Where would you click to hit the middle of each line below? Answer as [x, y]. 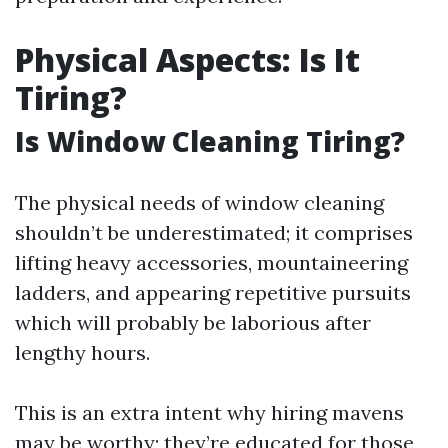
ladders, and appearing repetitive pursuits [213, 292]
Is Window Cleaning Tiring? [210, 141]
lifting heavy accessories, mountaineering [211, 262]
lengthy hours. [82, 352]
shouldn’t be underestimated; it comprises [214, 232]
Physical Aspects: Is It [187, 59]
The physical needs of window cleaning [199, 202]
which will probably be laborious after [193, 322]
